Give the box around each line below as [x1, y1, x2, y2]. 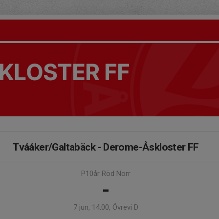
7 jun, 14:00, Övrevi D [73, 203, 138, 212]
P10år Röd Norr [81, 169, 131, 178]
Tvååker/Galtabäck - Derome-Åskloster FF [13, 141, 199, 153]
